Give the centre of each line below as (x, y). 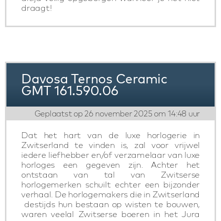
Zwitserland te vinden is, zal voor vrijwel (110, 145)
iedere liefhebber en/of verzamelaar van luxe (110, 155)
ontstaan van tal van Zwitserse (110, 174)
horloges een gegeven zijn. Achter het (110, 165)
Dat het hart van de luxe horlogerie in (110, 135)
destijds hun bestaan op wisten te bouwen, (110, 204)
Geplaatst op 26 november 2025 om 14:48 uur (117, 113)
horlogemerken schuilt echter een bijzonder (110, 184)
